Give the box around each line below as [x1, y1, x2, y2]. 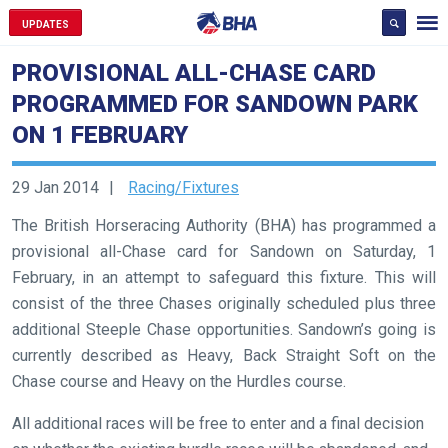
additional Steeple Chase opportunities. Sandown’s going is [12, 320, 436, 339]
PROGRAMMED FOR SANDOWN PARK [12, 90, 418, 118]
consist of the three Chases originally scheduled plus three [12, 294, 436, 313]
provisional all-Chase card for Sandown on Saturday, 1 [12, 242, 436, 261]
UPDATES [22, 19, 69, 30]
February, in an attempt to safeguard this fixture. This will [12, 268, 436, 287]
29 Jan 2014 [12, 178, 99, 197]
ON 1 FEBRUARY [12, 121, 188, 149]
